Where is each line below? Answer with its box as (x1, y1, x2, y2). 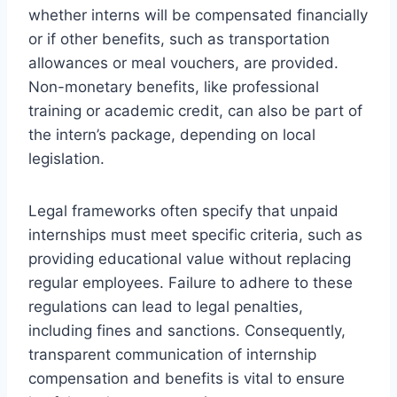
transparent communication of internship (28, 345, 316, 363)
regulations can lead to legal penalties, (28, 297, 303, 315)
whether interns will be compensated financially (28, 5, 368, 24)
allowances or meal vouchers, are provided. (28, 53, 339, 72)
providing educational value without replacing (28, 249, 351, 268)
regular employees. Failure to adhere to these (28, 273, 353, 292)
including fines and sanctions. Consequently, (28, 321, 346, 339)
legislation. (28, 149, 105, 167)
